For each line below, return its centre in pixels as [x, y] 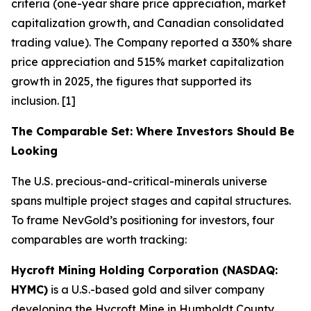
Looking [34, 151]
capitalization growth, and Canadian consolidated [148, 23]
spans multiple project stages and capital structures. [151, 201]
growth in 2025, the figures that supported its [131, 81]
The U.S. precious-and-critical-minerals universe [139, 181]
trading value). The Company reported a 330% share [152, 42]
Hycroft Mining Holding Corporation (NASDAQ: [144, 270]
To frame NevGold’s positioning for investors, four [143, 220]
